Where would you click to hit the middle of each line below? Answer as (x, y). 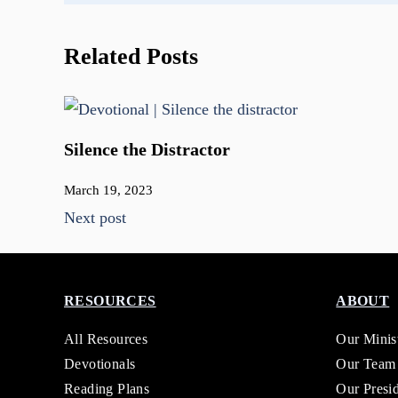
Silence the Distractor (147, 150)
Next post (95, 218)
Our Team (366, 364)
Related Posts (131, 57)
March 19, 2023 (108, 191)
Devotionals (100, 364)
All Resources (106, 339)
